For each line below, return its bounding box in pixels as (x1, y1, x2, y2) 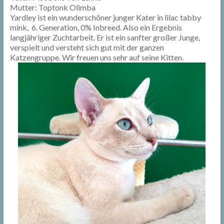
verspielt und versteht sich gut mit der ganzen (9, 42, 164, 52)
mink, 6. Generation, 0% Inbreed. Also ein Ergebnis (9, 22, 182, 32)
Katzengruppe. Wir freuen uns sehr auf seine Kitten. (9, 52, 183, 62)
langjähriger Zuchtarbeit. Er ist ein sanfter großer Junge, (9, 32, 200, 42)
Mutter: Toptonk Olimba (9, 2, 95, 12)
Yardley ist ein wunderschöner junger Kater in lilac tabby (9, 12, 201, 22)
